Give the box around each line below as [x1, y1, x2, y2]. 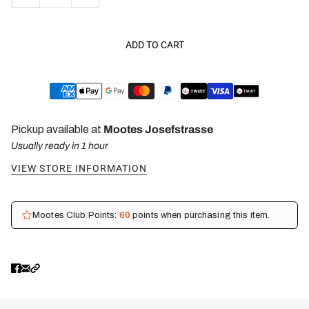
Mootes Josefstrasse [103, 123, 213, 135]
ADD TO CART [125, 39, 184, 51]
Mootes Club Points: [32, 210, 119, 220]
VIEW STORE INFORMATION [11, 162, 147, 174]
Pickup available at [11, 123, 103, 135]
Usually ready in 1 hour [11, 140, 108, 151]
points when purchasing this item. [130, 210, 270, 220]
